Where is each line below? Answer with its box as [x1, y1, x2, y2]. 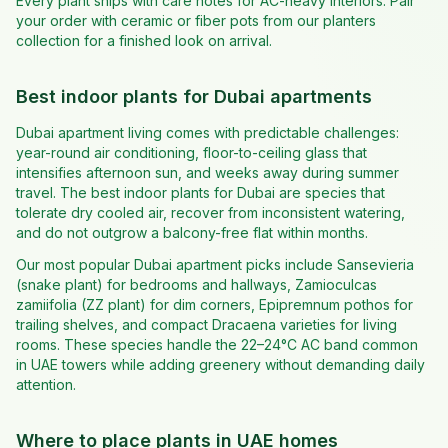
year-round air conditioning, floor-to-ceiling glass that [16, 144, 367, 161]
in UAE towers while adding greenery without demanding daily [16, 356, 425, 373]
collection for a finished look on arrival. [16, 32, 272, 49]
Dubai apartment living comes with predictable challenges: [16, 124, 399, 141]
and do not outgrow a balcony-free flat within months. [16, 224, 368, 241]
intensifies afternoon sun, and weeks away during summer [16, 164, 399, 181]
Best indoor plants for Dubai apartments [16, 86, 372, 107]
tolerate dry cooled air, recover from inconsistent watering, [16, 204, 405, 221]
